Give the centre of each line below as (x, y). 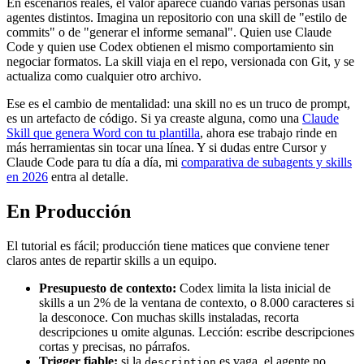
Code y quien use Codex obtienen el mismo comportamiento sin (170, 47)
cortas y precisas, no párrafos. (115, 347)
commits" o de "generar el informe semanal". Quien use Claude (169, 32)
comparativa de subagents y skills (266, 162)
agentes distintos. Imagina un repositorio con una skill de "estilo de (177, 18)
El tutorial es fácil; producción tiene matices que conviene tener (168, 246)
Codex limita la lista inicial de (253, 288)
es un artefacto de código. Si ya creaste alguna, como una (154, 119)
